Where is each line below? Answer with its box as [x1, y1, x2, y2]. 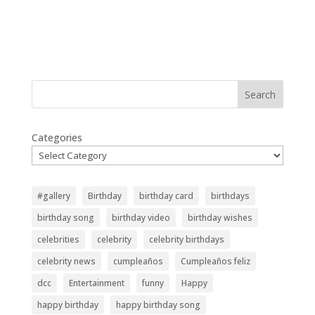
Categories [31, 131, 82, 144]
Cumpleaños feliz [180, 255, 250, 267]
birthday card [139, 190, 193, 202]
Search [245, 87, 276, 101]
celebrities [37, 233, 79, 245]
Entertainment [68, 277, 124, 289]
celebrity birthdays [148, 233, 224, 245]
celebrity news [37, 255, 96, 267]
